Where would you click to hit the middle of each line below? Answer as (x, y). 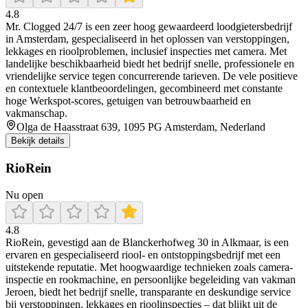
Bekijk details (38, 141)
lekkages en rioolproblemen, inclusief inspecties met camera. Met (146, 52)
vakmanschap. (36, 113)
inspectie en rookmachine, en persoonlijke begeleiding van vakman (151, 279)
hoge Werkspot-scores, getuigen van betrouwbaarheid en (128, 101)
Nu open (24, 195)
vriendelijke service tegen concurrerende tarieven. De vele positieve (152, 76)
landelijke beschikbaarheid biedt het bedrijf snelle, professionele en (150, 64)
